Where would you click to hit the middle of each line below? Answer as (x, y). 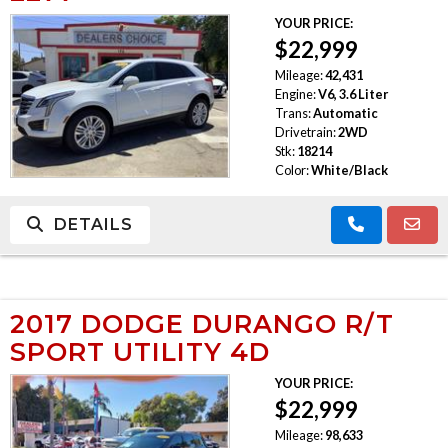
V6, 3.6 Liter (352, 93)
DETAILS (88, 224)
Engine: (295, 93)
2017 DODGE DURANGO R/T (202, 323)
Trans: (292, 112)
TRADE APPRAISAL (98, 27)
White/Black (349, 169)
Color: (291, 169)
